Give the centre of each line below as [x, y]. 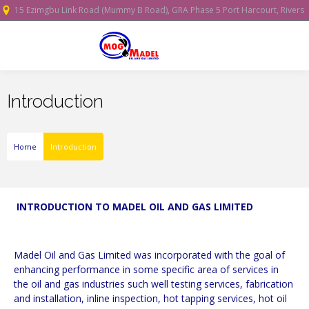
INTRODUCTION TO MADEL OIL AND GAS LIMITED [133, 207]
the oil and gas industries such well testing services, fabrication [153, 284]
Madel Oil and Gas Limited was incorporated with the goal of [149, 255]
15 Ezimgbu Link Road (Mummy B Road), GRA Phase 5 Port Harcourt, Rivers [159, 10]
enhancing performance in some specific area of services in [146, 269]
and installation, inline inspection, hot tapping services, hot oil [150, 298]
